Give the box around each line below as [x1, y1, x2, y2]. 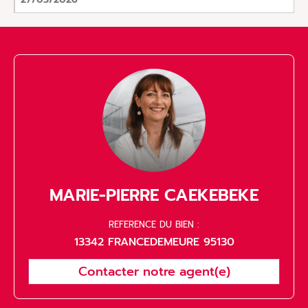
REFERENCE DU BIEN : [109, 217, 199, 231]
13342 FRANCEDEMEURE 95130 [74, 233, 234, 250]
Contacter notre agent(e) [78, 261, 230, 281]
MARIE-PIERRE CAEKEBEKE [49, 182, 258, 208]
